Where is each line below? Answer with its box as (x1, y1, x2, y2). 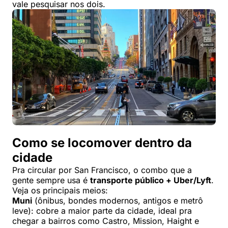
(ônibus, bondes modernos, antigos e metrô (32, 195, 203, 206)
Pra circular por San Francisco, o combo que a (12, 165, 192, 176)
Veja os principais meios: (12, 185, 108, 196)
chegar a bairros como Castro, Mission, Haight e (12, 216, 199, 226)
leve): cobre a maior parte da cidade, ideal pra (12, 206, 192, 216)
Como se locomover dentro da (12, 135, 192, 151)
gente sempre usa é (12, 175, 90, 186)
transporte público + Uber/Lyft (90, 175, 211, 186)
